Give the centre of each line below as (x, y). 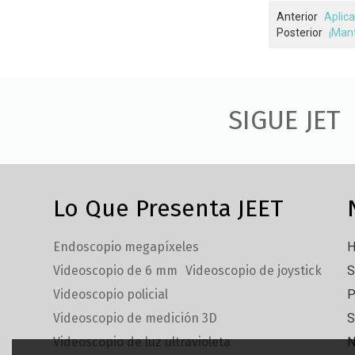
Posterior (300, 32)
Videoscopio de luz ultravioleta (142, 342)
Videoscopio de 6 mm (116, 271)
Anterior (298, 16)
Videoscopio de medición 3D (136, 319)
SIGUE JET (284, 120)
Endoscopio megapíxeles (126, 247)
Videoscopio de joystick (254, 271)
